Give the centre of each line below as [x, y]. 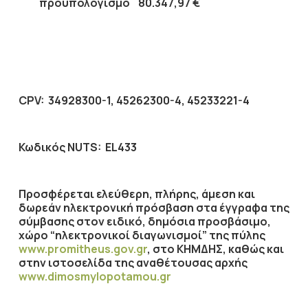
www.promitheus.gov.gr [82, 249]
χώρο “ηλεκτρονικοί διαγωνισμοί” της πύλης [142, 235]
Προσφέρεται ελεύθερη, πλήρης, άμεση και [136, 194]
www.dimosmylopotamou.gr [95, 276]
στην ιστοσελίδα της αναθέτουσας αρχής [133, 263]
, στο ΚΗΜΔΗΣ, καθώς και [215, 249]
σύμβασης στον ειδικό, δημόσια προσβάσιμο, [144, 221]
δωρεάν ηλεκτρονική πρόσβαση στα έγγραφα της [154, 208]
